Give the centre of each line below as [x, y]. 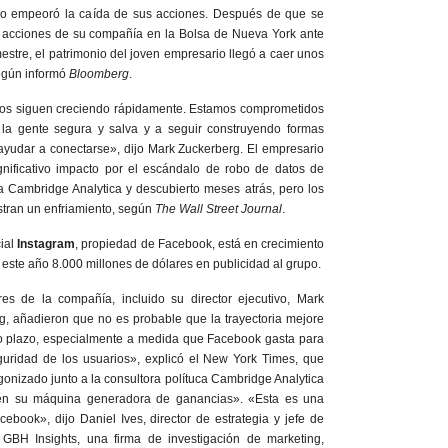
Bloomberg [99, 73]
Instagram [46, 243]
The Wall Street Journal [218, 208]
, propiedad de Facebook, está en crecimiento [200, 243]
